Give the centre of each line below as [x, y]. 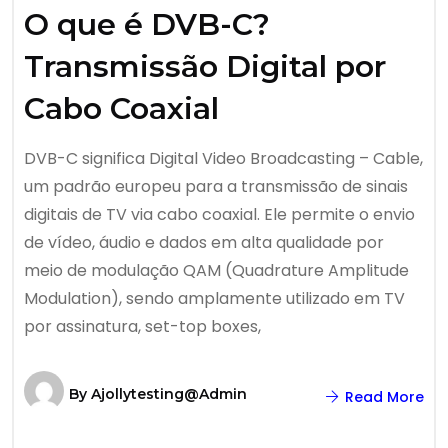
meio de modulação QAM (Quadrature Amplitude [216, 270]
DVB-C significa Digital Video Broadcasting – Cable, [223, 158]
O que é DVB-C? [147, 24]
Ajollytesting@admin [169, 394]
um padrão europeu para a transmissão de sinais [216, 186]
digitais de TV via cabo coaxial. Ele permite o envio [219, 214]
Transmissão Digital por [205, 66]
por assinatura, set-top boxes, [142, 326]
